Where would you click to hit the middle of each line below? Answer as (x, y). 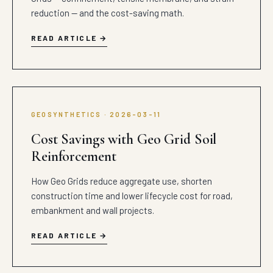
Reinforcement (74, 156)
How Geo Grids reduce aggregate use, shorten (122, 181)
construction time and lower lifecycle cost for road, (132, 196)
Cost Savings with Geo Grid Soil (124, 139)
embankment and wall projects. (93, 210)
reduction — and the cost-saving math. (108, 13)
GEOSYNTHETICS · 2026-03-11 (96, 114)
